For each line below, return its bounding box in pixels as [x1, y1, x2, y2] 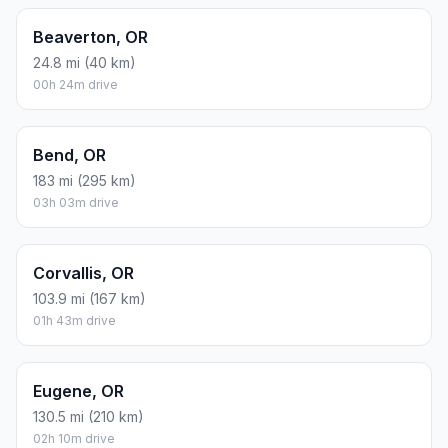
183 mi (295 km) [33, 172, 136, 190]
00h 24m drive [33, 77, 118, 93]
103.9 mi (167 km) [33, 290, 146, 308]
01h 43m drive [33, 313, 116, 329]
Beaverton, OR [33, 27, 148, 48]
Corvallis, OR [33, 263, 134, 284]
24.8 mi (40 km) [33, 54, 136, 72]
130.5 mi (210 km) [33, 408, 144, 426]
